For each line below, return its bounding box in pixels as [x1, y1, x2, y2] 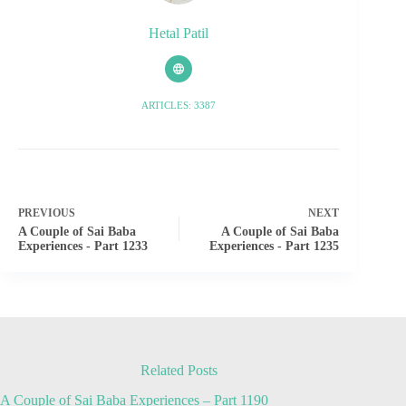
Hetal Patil [149, 25, 209, 42]
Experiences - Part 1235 [209, 238, 340, 253]
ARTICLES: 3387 [141, 99, 217, 111]
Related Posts [140, 362, 217, 378]
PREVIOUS [18, 206, 75, 219]
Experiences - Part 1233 [18, 238, 148, 253]
